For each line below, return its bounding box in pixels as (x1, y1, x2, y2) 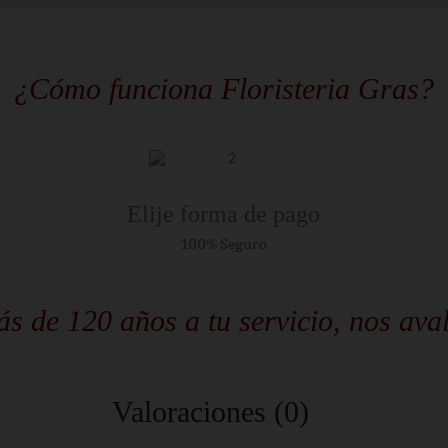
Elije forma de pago (127, 201, 321, 227)
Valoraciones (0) (112, 395, 309, 428)
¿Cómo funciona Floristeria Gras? (14, 72, 434, 105)
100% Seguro (180, 236, 267, 253)
